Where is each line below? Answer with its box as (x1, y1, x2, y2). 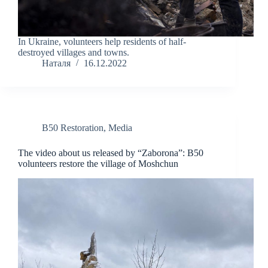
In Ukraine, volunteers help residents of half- (18, 36, 186, 47)
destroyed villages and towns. (18, 47, 129, 58)
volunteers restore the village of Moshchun (18, 159, 178, 169)
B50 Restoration (42, 123, 103, 133)
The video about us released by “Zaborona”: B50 (18, 148, 203, 159)
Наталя (42, 58, 71, 69)
